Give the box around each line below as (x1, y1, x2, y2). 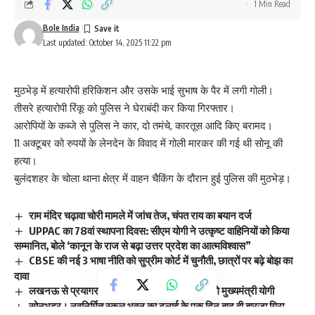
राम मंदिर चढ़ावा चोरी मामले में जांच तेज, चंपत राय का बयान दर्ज (29, 208, 252, 221)
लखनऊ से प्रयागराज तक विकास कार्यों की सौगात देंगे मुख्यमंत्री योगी (29, 284, 275, 297)
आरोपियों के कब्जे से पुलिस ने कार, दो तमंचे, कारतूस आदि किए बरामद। (14, 118, 273, 132)
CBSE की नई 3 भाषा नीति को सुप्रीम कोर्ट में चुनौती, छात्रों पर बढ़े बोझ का (29, 254, 293, 267)
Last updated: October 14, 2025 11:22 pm (42, 37, 172, 48)
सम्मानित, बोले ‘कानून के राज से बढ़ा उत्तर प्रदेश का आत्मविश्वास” (14, 239, 251, 252)
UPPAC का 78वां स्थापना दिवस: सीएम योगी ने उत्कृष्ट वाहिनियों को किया (29, 224, 290, 237)
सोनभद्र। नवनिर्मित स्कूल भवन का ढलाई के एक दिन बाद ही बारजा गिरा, (29, 300, 288, 313)
